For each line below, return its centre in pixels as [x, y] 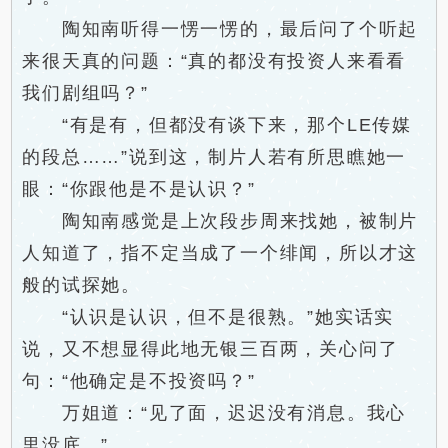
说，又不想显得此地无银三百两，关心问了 [210, 349]
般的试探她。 [82, 285]
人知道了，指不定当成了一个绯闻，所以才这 [220, 253]
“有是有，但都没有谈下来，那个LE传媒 [217, 125]
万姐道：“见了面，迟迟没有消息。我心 [214, 413]
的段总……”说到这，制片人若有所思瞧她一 [214, 157]
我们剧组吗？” [85, 93]
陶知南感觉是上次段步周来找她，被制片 [220, 221]
